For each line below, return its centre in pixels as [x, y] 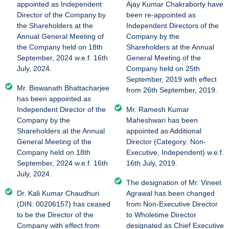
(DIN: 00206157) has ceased [63, 204]
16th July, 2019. [152, 163]
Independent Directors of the [172, 26]
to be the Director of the [55, 215]
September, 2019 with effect [171, 79]
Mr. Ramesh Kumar [157, 109]
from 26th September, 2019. [171, 90]
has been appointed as [54, 99]
